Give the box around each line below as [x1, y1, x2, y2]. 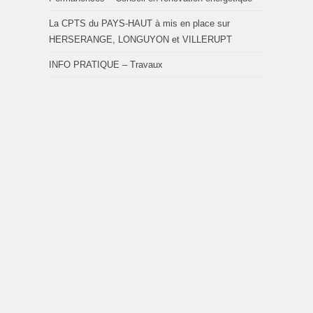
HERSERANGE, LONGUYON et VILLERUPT [49, 34, 232, 45]
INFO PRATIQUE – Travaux [49, 59, 163, 71]
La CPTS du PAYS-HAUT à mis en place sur [49, 18, 230, 29]
